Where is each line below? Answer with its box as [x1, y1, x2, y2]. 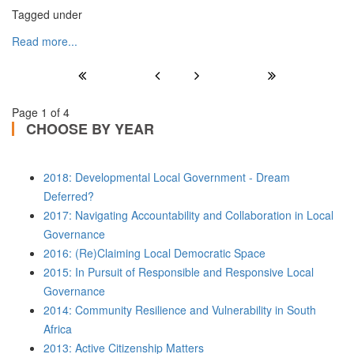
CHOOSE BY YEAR [26, 119, 154, 139]
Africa [43, 321, 72, 337]
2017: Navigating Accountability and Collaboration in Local [43, 207, 333, 223]
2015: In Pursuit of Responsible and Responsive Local [43, 264, 314, 280]
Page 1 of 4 [12, 104, 70, 120]
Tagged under [12, 6, 82, 22]
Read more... [12, 33, 77, 49]
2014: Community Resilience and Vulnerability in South [43, 302, 316, 318]
